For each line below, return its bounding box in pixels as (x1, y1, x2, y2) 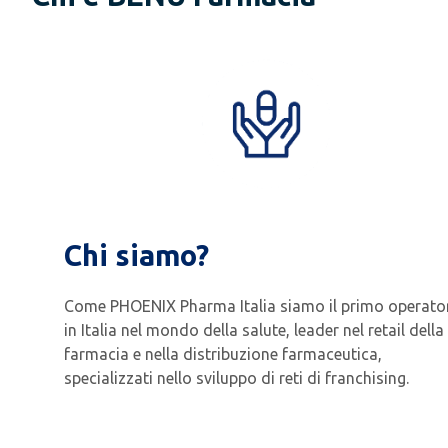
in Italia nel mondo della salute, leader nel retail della (64, 321, 444, 340)
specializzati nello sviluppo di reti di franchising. (64, 369, 409, 388)
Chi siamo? (64, 239, 209, 272)
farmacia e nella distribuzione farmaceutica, (64, 345, 382, 364)
